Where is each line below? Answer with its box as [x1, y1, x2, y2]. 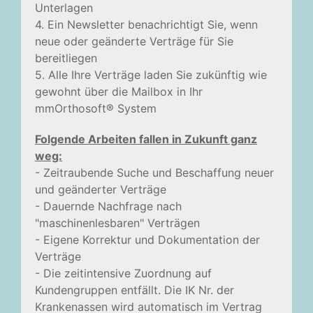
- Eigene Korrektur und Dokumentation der [35, 233, 260, 247]
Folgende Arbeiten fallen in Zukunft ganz [35, 132, 257, 146]
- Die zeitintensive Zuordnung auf [35, 266, 212, 280]
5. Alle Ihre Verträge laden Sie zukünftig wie [35, 68, 267, 82]
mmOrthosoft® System [35, 101, 156, 115]
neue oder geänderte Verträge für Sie [35, 34, 233, 48]
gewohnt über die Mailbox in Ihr [35, 85, 203, 99]
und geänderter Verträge [35, 182, 166, 196]
